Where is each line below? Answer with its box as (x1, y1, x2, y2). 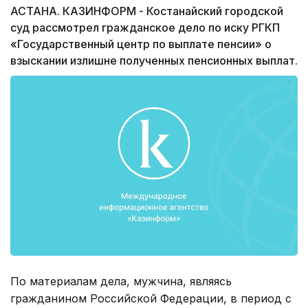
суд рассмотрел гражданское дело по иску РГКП (10, 21, 280, 35)
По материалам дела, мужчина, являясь (10, 274, 232, 288)
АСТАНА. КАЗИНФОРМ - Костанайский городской (10, 4, 283, 19)
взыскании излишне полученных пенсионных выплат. (10, 54, 298, 68)
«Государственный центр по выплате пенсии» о (10, 37, 272, 52)
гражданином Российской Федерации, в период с (10, 291, 291, 305)
